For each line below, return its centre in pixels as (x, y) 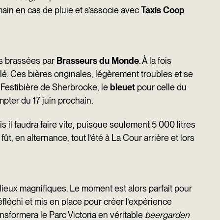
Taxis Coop (163, 10)
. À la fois (155, 61)
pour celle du (162, 87)
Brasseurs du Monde (98, 61)
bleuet (124, 87)
